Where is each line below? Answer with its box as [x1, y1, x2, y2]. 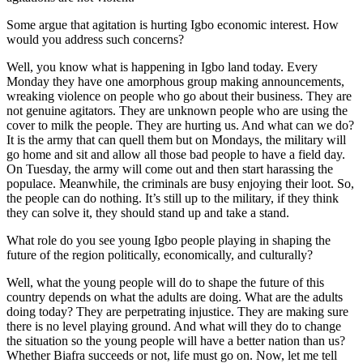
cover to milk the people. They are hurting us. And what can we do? [6, 117, 354, 132]
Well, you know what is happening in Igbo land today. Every [6, 59, 318, 74]
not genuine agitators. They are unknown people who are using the [6, 103, 348, 117]
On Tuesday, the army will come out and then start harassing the [6, 161, 333, 176]
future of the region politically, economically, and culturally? [6, 247, 313, 262]
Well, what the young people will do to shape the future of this [6, 275, 324, 289]
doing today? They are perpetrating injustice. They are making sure [6, 304, 348, 318]
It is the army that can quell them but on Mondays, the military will [6, 132, 346, 147]
